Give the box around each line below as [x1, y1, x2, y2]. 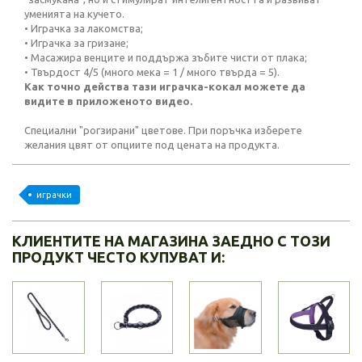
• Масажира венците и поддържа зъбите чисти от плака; [24, 52, 307, 63]
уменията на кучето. [24, 8, 124, 19]
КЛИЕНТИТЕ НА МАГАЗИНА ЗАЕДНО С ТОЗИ [12, 233, 330, 249]
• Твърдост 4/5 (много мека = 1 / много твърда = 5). [24, 66, 280, 78]
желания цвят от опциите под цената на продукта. [24, 139, 280, 150]
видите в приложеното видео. [24, 95, 192, 107]
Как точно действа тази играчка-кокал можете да [24, 81, 305, 92]
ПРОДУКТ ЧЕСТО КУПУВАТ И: [12, 249, 225, 265]
